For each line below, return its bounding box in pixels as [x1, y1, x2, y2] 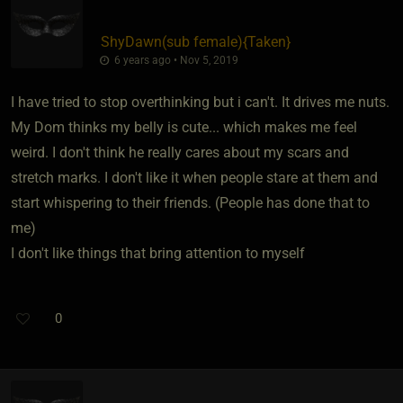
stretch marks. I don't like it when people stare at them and [11, 168, 378, 186]
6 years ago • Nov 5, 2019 [111, 53, 238, 67]
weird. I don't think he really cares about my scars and [11, 143, 349, 161]
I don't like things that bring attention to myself [11, 244, 305, 262]
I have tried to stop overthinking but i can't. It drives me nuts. [11, 93, 390, 111]
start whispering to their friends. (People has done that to [11, 193, 370, 211]
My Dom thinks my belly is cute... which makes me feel [11, 118, 357, 136]
